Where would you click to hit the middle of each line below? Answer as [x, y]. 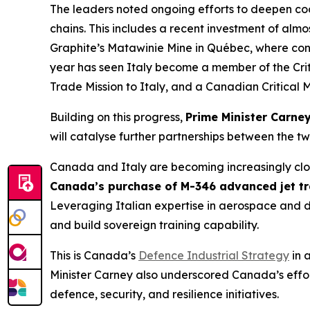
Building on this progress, [118, 117]
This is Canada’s [94, 256]
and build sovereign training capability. [154, 225]
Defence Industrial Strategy [214, 256]
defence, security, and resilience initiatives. [164, 294]
